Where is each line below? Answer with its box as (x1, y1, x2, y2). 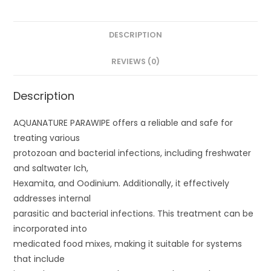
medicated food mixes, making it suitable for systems (13, 238, 243, 250)
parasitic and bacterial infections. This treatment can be (13, 207, 254, 220)
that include (13, 253, 65, 265)
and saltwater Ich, (13, 162, 89, 174)
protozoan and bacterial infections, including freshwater (13, 147, 252, 159)
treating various (13, 132, 80, 144)
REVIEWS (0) (111, 56, 160, 67)
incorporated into (13, 223, 88, 235)
